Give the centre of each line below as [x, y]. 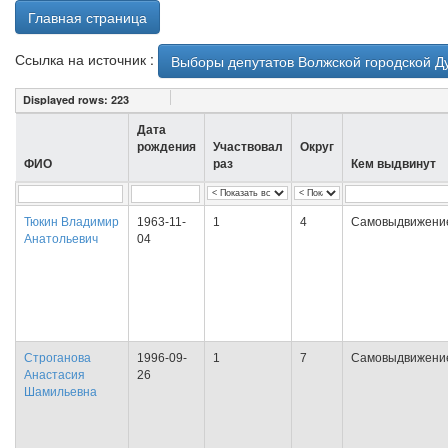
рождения [166, 147]
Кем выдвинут [393, 164]
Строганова [57, 358]
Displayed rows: [67, 99]
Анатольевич [61, 239]
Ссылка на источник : [86, 58]
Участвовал [248, 147]
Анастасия [54, 375]
